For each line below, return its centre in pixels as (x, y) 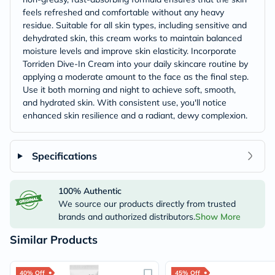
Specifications (64, 156)
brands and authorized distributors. (126, 216)
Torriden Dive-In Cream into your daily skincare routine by (135, 64)
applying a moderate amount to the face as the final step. (136, 76)
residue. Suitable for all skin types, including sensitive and (135, 25)
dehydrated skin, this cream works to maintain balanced (132, 38)
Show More (218, 216)
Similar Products (54, 239)
